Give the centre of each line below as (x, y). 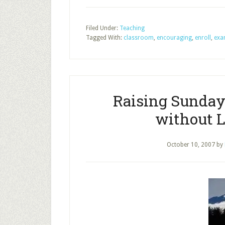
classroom (139, 38)
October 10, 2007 (191, 145)
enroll (203, 38)
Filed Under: (103, 28)
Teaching (132, 28)
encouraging (174, 38)
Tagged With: (105, 38)
